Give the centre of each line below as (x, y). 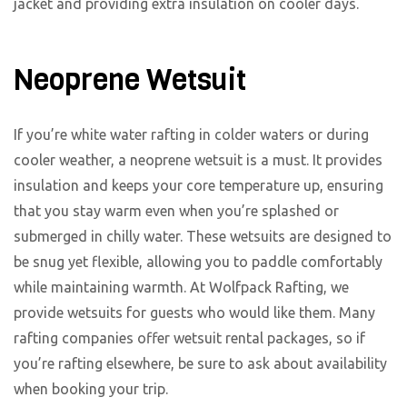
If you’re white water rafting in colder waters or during (191, 135)
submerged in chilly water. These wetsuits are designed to (203, 237)
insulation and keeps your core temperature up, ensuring (199, 186)
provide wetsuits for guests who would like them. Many (194, 313)
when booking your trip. (91, 389)
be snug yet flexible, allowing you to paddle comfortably (198, 262)
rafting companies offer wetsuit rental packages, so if (189, 338)
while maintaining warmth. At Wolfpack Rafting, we (181, 288)
